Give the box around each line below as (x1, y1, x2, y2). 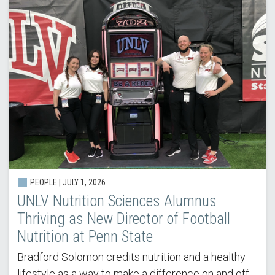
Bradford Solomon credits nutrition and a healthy (17, 250, 246, 264)
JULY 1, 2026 (62, 177, 106, 188)
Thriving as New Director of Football (17, 210, 230, 228)
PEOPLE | (28, 177, 63, 188)
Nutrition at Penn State (17, 228, 153, 246)
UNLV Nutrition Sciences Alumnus (17, 192, 217, 211)
